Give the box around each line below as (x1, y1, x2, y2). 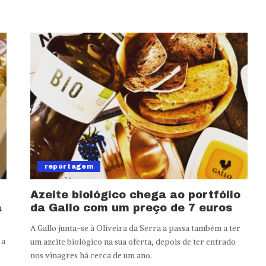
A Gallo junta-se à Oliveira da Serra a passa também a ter (30, 223, 240, 234)
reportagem (44, 163, 94, 170)
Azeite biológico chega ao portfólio (30, 189, 240, 201)
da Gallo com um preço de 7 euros (30, 202, 232, 214)
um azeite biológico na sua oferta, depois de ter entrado (30, 237, 236, 248)
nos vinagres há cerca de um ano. (30, 251, 152, 261)
